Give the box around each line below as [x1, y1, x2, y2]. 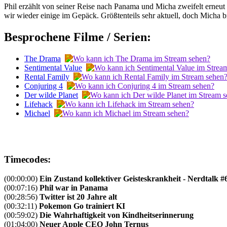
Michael [24, 108, 50, 118]
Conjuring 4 [24, 81, 63, 90]
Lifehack [24, 99, 53, 108]
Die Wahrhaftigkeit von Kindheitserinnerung [40, 211, 194, 220]
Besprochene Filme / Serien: [4, 30, 151, 44]
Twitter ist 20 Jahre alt [40, 193, 117, 202]
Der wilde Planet [24, 90, 78, 99]
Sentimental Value [24, 63, 82, 72]
